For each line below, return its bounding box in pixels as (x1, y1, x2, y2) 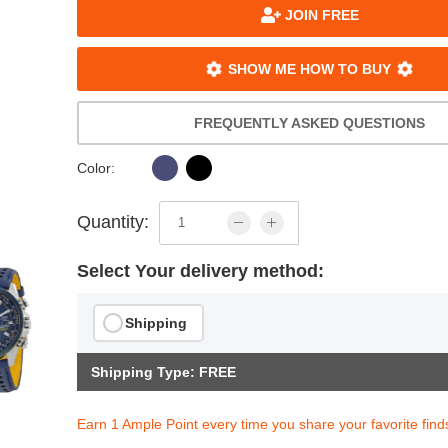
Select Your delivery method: (77, 260, 325, 281)
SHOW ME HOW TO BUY (224, 60, 396, 77)
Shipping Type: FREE (91, 363, 237, 380)
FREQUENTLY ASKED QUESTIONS (194, 114, 426, 131)
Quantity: (77, 212, 150, 233)
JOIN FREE (280, 6, 359, 23)
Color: (77, 159, 116, 176)
